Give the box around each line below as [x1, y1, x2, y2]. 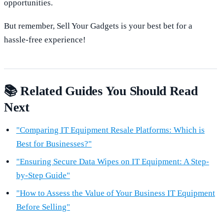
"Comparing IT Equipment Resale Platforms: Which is [16, 125, 205, 135]
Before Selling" [16, 202, 70, 212]
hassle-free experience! [4, 35, 86, 44]
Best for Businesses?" [16, 139, 92, 148]
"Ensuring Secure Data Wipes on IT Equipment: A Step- [16, 156, 209, 166]
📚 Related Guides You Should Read [4, 83, 198, 98]
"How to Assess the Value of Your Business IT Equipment [16, 188, 215, 198]
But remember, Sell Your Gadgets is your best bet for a [4, 21, 192, 31]
